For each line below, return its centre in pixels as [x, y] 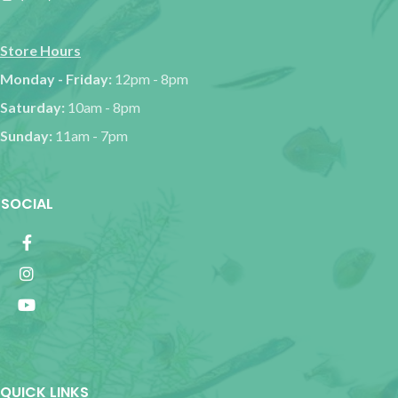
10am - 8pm [104, 107]
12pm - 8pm [151, 78]
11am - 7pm [92, 135]
